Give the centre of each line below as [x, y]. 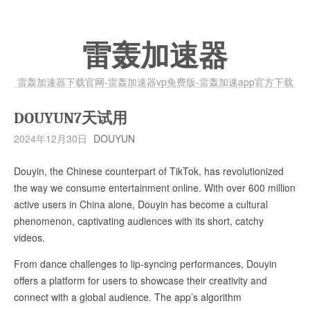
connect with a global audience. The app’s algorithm [128, 297]
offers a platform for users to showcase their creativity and [140, 280]
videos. [29, 237]
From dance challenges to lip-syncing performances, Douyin [145, 264]
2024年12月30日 [51, 138]
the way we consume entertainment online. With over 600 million [155, 188]
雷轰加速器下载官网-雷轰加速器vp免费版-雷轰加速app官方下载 [155, 82]
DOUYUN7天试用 [71, 118]
